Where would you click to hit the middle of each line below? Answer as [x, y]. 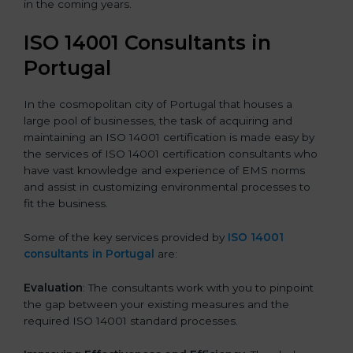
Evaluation [53, 288]
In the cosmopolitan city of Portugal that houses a [158, 104]
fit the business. [66, 204]
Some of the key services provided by [126, 238]
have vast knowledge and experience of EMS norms [164, 171]
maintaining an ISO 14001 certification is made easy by [169, 137]
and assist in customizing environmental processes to [167, 187]
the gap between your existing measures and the [156, 305]
